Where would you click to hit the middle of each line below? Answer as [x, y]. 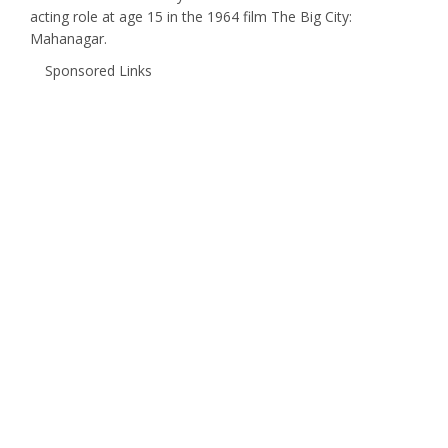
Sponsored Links [98, 71]
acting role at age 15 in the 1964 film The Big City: [191, 17]
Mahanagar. [68, 39]
